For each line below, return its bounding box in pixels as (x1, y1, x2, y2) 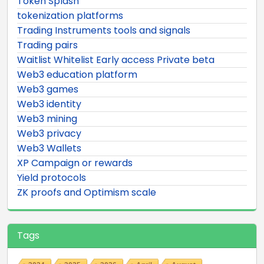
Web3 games (17, 82, 78, 96)
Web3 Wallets (17, 141, 81, 155)
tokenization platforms (17, 8, 123, 22)
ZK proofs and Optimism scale (17, 185, 156, 199)
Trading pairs (17, 38, 78, 52)
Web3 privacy (17, 126, 81, 140)
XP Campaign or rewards (17, 156, 133, 170)
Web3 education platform (17, 67, 137, 81)
